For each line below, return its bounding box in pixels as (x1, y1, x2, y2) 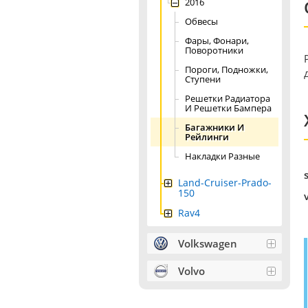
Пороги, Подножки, (185, 63, 268, 76)
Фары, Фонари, (185, 34, 249, 47)
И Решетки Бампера (185, 102, 272, 114)
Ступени (185, 73, 221, 85)
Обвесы (185, 15, 218, 27)
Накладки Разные (185, 150, 260, 162)
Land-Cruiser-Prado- (178, 176, 272, 189)
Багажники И (185, 121, 244, 133)
